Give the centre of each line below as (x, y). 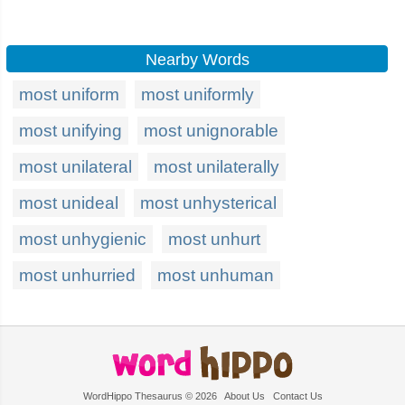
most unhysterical (208, 203)
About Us (244, 396)
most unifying (71, 131)
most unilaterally (217, 167)
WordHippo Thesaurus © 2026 (153, 396)
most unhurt (214, 239)
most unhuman (216, 275)
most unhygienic (83, 239)
